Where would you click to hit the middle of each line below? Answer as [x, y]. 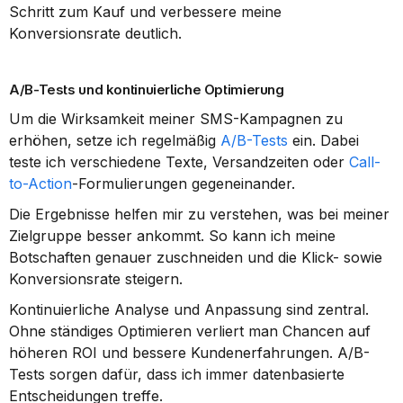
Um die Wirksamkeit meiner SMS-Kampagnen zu [176, 119]
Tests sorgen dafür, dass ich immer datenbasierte [177, 374]
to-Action [40, 184]
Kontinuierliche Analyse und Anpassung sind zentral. [189, 309]
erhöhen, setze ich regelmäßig [115, 140]
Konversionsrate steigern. [96, 279]
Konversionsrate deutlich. [95, 33]
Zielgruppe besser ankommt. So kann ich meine [172, 236]
